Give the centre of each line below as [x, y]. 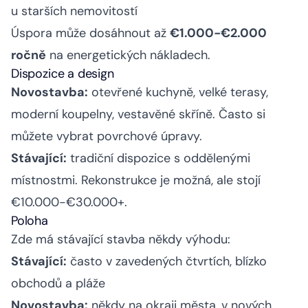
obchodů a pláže [58, 284]
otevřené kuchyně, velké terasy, [178, 92]
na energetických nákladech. [128, 55]
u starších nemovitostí [74, 11]
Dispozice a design [63, 74]
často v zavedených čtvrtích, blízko [167, 262]
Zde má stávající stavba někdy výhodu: [121, 240]
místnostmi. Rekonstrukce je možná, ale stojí [136, 180]
